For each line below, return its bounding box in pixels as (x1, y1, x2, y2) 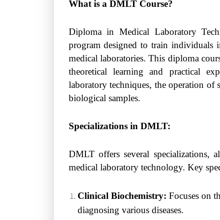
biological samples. (68, 92, 140, 103)
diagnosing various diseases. (77, 204, 184, 215)
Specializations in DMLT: (68, 120, 170, 131)
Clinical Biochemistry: (77, 190, 166, 201)
